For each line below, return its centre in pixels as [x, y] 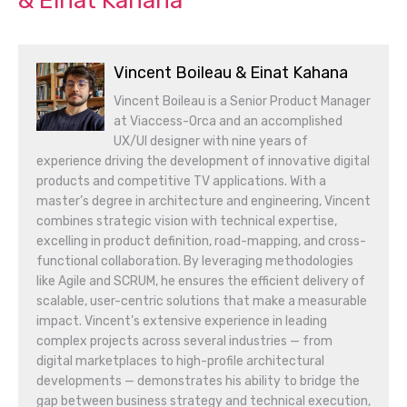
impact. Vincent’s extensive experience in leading [182, 321]
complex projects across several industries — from [184, 341]
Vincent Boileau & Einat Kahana [231, 73]
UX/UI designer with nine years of [211, 141]
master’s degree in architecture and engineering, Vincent [203, 201]
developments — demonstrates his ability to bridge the [198, 381]
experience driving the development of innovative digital [203, 161]
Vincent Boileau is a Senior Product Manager [242, 101]
